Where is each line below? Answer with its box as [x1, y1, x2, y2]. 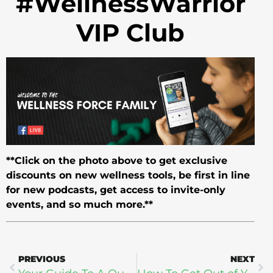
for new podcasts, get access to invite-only [6, 184, 225, 196]
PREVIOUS [18, 253, 65, 264]
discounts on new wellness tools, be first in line [6, 169, 250, 182]
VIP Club [76, 17, 185, 48]
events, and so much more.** [6, 199, 153, 211]
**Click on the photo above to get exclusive [6, 155, 227, 167]
